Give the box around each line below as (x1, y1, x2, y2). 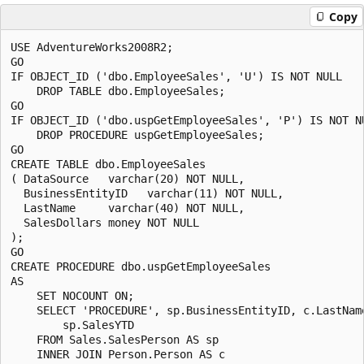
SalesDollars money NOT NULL (11, 215, 199, 229)
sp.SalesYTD (11, 318, 141, 331)
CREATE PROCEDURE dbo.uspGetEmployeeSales (11, 259, 277, 273)
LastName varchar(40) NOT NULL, (11, 201, 245, 214)
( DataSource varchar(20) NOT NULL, (11, 171, 245, 185)
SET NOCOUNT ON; (11, 288, 134, 302)
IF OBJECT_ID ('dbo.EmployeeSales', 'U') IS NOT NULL (11, 69, 342, 83)
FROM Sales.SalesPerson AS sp (11, 332, 232, 346)
